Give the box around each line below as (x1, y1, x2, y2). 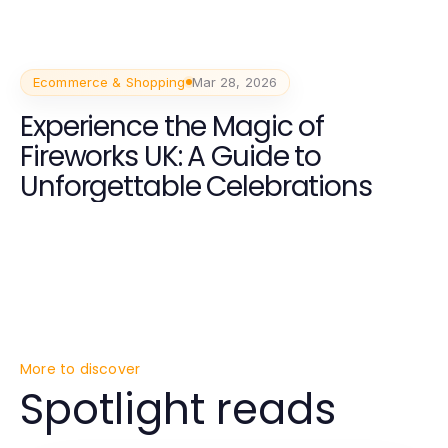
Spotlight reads (20, 380, 336, 440)
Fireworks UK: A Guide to (20, 136, 322, 176)
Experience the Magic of (20, 106, 325, 146)
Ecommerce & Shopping (33, 73, 186, 90)
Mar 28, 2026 (191, 73, 278, 90)
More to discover (20, 359, 141, 380)
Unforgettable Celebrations (20, 166, 372, 206)
